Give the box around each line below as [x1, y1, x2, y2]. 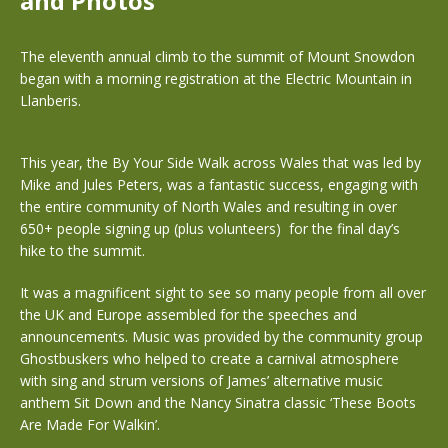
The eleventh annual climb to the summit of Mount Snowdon [20, 47, 415, 66]
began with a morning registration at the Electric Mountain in [20, 69, 412, 88]
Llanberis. [20, 91, 81, 110]
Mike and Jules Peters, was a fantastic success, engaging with [20, 175, 418, 194]
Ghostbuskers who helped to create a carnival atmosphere [20, 349, 399, 368]
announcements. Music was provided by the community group [20, 327, 423, 346]
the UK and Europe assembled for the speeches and [20, 305, 357, 324]
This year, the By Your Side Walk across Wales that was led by [20, 153, 421, 172]
